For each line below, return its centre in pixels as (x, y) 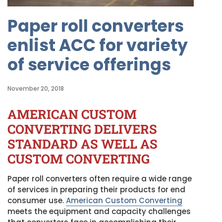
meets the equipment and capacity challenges (99, 212)
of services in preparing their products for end (96, 190)
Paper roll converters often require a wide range (100, 179)
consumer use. (37, 201)
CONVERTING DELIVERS (82, 129)
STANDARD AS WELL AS (83, 144)
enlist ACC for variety (98, 45)
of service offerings (89, 64)
